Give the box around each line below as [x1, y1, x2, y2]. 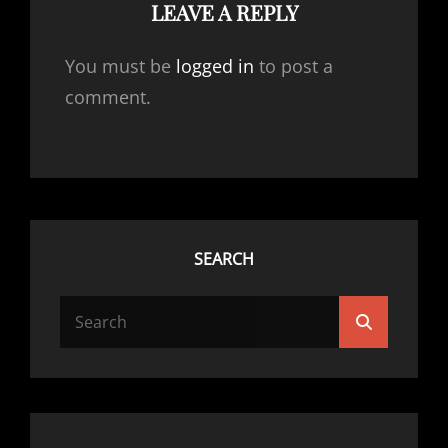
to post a [254, 53, 333, 78]
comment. [65, 84, 151, 109]
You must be [65, 53, 176, 78]
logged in [176, 53, 254, 78]
